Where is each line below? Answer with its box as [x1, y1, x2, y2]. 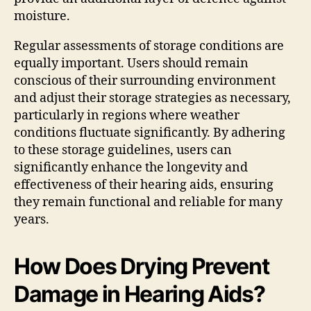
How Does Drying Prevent [14, 252, 269, 280]
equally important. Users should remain [14, 55, 249, 72]
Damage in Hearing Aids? [14, 280, 265, 308]
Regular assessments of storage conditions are [14, 37, 284, 54]
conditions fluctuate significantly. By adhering [14, 124, 285, 141]
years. [14, 211, 49, 228]
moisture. [14, 8, 70, 24]
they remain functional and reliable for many [14, 194, 283, 210]
